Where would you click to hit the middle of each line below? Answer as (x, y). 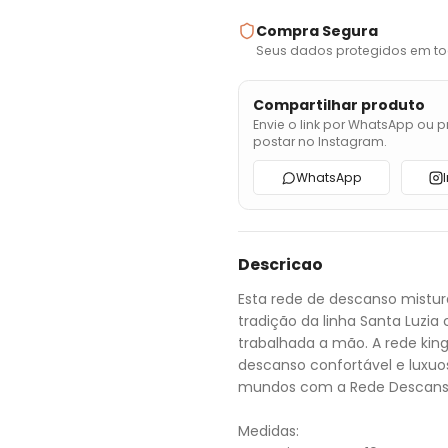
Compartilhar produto (339, 104)
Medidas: (268, 430)
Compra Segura (316, 30)
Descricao (280, 264)
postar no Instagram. (320, 141)
